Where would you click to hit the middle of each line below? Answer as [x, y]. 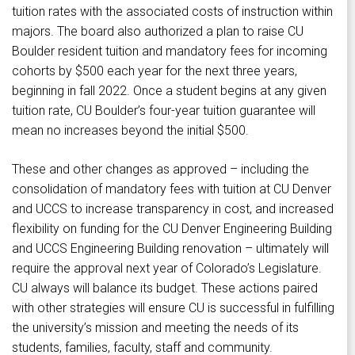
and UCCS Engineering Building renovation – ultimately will [170, 249]
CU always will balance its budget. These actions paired [165, 288]
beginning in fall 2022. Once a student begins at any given [169, 91]
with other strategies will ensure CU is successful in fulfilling [173, 308]
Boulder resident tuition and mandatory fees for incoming [170, 52]
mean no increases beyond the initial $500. [130, 131]
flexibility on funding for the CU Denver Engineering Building [172, 229]
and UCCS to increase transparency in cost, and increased [173, 209]
